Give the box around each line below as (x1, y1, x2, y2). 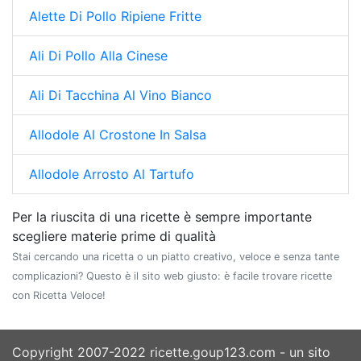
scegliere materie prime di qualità (12, 227, 216, 244)
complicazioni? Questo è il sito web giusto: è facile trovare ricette (12, 269, 332, 282)
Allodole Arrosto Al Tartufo (29, 165, 194, 182)
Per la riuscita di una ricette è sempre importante (12, 208, 312, 225)
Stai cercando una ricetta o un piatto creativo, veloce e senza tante (12, 250, 339, 263)
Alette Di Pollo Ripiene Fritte (29, 7, 201, 24)
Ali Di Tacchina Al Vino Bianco (29, 86, 212, 103)
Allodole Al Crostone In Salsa (29, 126, 206, 143)
